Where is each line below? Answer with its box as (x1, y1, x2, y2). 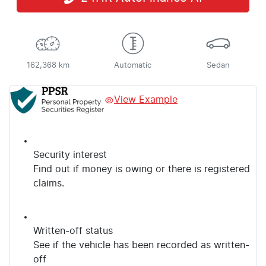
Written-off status (33, 226, 113, 236)
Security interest (33, 150, 107, 160)
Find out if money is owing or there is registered (33, 164, 250, 175)
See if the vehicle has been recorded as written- (33, 240, 249, 251)
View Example (114, 95, 178, 105)
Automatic (114, 61, 152, 69)
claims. (33, 179, 64, 189)
